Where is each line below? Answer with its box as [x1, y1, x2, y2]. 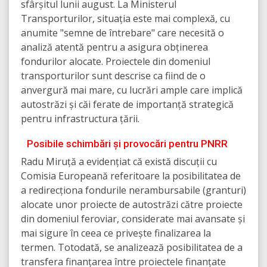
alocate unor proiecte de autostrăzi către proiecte [21, 198, 243, 212]
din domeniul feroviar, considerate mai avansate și [21, 212, 245, 226]
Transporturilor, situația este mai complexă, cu [21, 12, 230, 26]
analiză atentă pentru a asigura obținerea [21, 41, 208, 54]
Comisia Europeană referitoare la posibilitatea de [21, 169, 241, 183]
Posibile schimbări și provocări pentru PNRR [27, 138, 228, 150]
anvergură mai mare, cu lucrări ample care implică [21, 83, 243, 97]
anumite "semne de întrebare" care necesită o [21, 26, 224, 40]
